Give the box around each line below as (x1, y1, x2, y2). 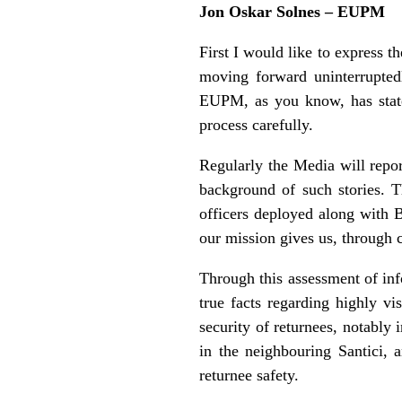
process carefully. (199, 115, 313, 134)
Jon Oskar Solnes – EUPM (199, 2, 385, 21)
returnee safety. (199, 365, 299, 384)
